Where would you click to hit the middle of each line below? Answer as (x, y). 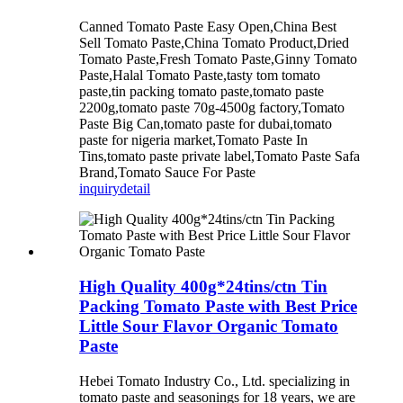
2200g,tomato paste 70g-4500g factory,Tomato (212, 108)
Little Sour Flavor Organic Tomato (209, 327)
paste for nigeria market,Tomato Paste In (193, 140)
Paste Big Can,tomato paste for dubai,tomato (206, 124)
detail (135, 189)
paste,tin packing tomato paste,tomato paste (201, 92)
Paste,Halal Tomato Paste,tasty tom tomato (200, 76)
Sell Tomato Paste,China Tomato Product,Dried (214, 43)
